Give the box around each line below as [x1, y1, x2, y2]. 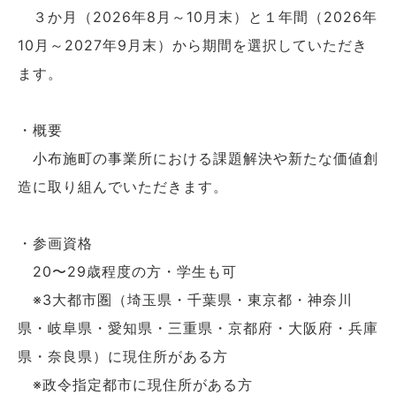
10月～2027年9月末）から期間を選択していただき [18, 35, 368, 54]
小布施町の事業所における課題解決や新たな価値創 [18, 148, 378, 167]
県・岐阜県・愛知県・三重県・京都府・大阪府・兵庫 [18, 318, 378, 337]
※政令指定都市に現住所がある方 [18, 375, 253, 393]
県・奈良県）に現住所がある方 [18, 346, 228, 365]
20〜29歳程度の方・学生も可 [18, 262, 237, 280]
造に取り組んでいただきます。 [18, 177, 228, 195]
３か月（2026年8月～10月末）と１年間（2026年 [18, 7, 377, 26]
